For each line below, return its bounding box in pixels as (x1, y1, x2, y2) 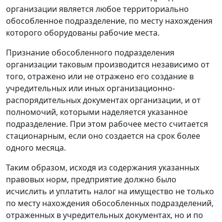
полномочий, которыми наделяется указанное (6, 107, 188, 118)
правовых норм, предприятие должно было (6, 174, 176, 185)
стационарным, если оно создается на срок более (6, 130, 200, 142)
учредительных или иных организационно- (6, 83, 175, 94)
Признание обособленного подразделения (6, 47, 174, 58)
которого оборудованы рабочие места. (6, 27, 160, 39)
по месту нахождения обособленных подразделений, (6, 198, 214, 209)
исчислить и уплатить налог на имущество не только (6, 186, 214, 197)
